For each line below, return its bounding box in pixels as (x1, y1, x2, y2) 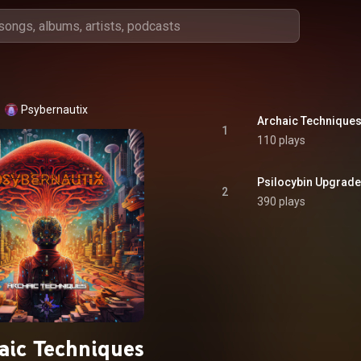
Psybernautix (20, 103, 88, 116)
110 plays (257, 134, 305, 147)
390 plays (257, 195, 305, 208)
